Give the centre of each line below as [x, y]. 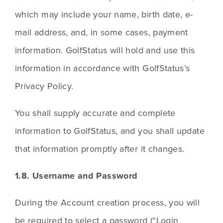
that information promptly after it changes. [100, 149]
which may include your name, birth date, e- [104, 14]
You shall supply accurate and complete [95, 113]
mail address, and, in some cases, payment [102, 32]
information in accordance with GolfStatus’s [103, 68]
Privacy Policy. [44, 86]
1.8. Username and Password [76, 176]
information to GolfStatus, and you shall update [110, 131]
